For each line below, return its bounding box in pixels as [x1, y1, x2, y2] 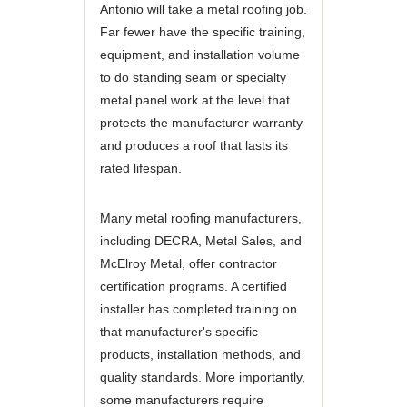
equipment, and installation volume [99, 47, 300, 62]
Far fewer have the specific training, [99, 25, 305, 39]
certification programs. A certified [99, 279, 287, 293]
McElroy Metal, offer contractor [99, 256, 277, 271]
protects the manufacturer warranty [99, 115, 303, 130]
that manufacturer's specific [99, 324, 258, 339]
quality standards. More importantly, [99, 370, 305, 384]
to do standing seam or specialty [99, 70, 286, 84]
